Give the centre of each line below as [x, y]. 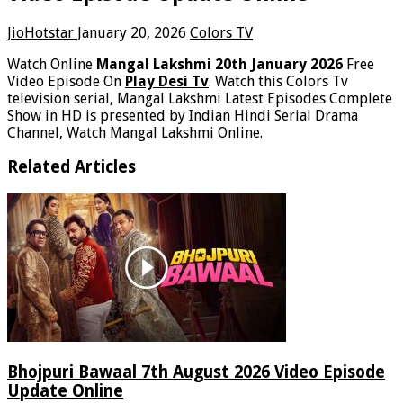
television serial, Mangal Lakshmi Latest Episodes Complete [200, 98]
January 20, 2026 [132, 32]
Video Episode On [66, 81]
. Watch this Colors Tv [278, 81]
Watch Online [52, 64]
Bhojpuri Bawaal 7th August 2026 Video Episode [196, 372]
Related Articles [72, 167]
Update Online [65, 390]
